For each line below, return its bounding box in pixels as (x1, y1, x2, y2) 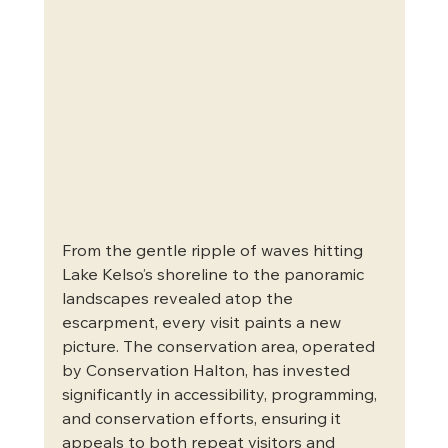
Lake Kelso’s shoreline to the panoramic (61, 267, 368, 284)
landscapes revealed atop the (61, 291, 297, 308)
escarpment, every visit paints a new (61, 315, 345, 332)
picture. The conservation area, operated (61, 339, 379, 356)
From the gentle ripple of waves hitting (61, 243, 367, 260)
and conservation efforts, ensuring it (61, 411, 345, 428)
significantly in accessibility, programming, (61, 387, 381, 404)
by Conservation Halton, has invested (61, 363, 354, 380)
